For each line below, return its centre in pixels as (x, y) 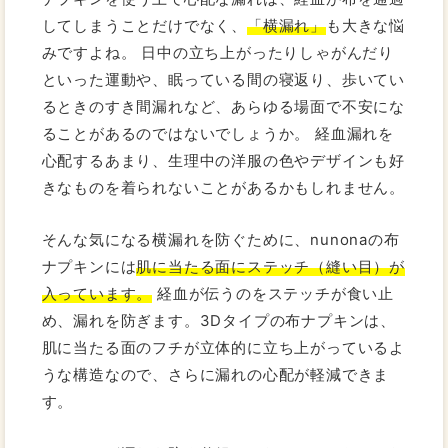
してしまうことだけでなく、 (144, 25)
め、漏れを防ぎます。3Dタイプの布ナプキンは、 (219, 320)
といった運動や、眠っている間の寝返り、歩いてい (223, 79)
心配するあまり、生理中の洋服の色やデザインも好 (223, 160)
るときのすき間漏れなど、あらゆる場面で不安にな (223, 106)
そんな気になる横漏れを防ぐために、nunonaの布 (220, 239)
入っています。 (97, 293)
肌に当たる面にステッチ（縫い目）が (271, 266)
